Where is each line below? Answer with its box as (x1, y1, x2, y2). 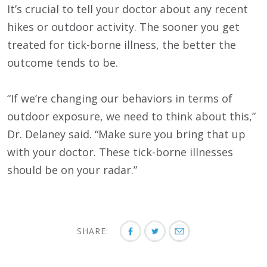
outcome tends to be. (7, 55, 118, 70)
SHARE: (77, 225, 111, 237)
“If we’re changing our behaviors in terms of (7, 91, 232, 106)
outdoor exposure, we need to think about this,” (7, 109, 256, 124)
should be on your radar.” (7, 163, 137, 178)
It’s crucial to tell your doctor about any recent (7, 2, 248, 17)
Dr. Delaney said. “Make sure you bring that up (7, 127, 246, 142)
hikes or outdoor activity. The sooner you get (7, 20, 240, 35)
